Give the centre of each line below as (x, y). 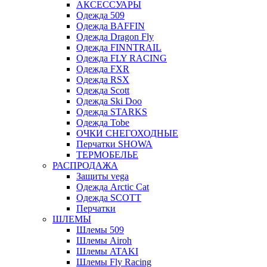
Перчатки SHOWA (114, 144)
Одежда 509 (100, 15)
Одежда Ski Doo (109, 101)
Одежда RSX (103, 79)
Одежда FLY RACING (122, 58)
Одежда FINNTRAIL (119, 47)
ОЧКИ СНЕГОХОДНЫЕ (127, 133)
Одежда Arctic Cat (113, 187)
